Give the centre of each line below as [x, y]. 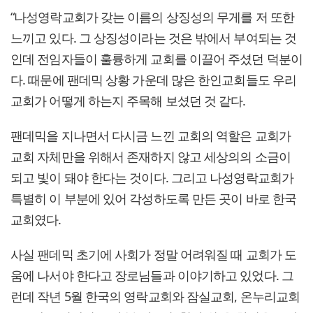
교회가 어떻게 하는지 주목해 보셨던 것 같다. [128, 101]
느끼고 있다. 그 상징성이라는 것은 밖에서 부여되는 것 [153, 38]
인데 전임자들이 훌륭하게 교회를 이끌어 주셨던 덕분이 [156, 59]
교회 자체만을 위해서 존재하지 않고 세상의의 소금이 [151, 157]
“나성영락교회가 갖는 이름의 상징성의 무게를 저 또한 [152, 17]
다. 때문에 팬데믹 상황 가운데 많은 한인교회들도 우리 [154, 80]
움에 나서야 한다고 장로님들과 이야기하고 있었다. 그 [152, 276]
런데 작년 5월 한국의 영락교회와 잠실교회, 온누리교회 [155, 297]
